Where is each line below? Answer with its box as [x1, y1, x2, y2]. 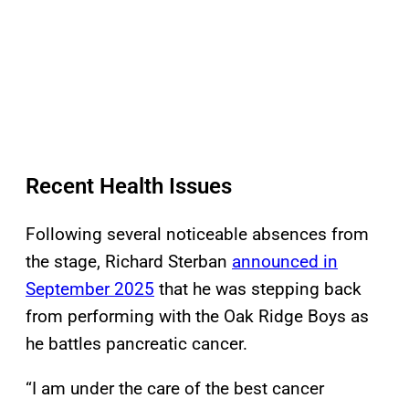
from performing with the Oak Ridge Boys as [26, 306, 369, 328]
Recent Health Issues [26, 173, 232, 200]
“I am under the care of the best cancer [26, 378, 324, 400]
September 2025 [26, 278, 154, 300]
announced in [232, 251, 338, 273]
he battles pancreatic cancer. [26, 333, 247, 355]
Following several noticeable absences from [26, 224, 369, 246]
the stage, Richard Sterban [26, 251, 232, 273]
